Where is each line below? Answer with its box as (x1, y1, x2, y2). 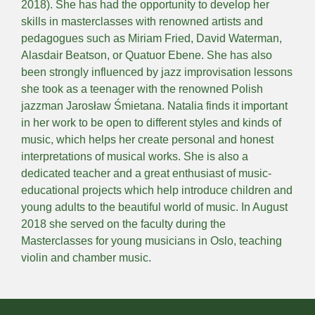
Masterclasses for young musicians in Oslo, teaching (21, 235, 282, 247)
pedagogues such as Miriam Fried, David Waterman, (21, 32, 282, 45)
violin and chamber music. (21, 252, 151, 264)
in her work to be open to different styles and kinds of (21, 117, 281, 129)
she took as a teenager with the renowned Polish (21, 83, 263, 96)
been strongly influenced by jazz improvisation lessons (21, 66, 292, 79)
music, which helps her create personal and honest (21, 134, 274, 146)
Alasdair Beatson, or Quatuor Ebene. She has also (21, 49, 272, 62)
